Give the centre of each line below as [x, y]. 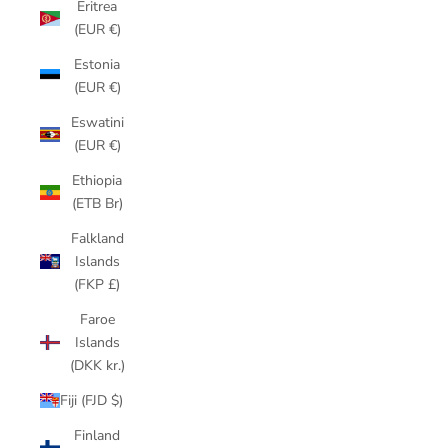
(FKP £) [97, 284]
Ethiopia [97, 180]
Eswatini [97, 122]
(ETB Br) [97, 203]
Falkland [97, 238]
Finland [97, 435]
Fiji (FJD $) [91, 400]
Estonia [97, 64]
